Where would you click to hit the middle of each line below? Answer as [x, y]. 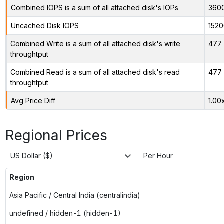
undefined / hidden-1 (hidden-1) [65, 213]
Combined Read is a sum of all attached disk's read [95, 72]
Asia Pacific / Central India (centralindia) [75, 195]
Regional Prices [56, 135]
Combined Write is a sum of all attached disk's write [95, 43]
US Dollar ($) [32, 156]
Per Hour [158, 156]
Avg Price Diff [33, 100]
